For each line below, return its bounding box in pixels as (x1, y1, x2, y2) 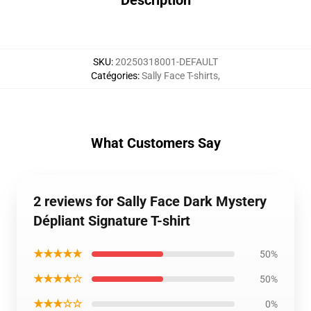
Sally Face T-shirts (142, 70, 218, 81)
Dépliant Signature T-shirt (33, 212, 190, 229)
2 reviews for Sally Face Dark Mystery (33, 193, 267, 210)
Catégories (91, 70, 137, 81)
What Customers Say (90, 135, 221, 151)
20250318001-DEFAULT (115, 56, 218, 67)
